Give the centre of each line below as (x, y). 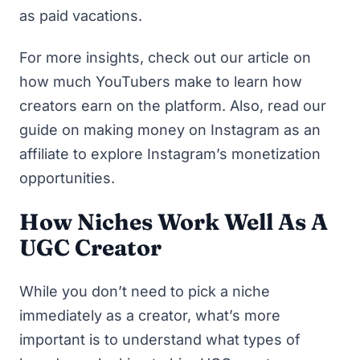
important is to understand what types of (160, 339)
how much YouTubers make (116, 82)
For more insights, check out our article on (165, 57)
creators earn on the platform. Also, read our (173, 106)
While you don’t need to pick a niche (145, 291)
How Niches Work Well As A (174, 221)
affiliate (44, 154)
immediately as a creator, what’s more (150, 315)
